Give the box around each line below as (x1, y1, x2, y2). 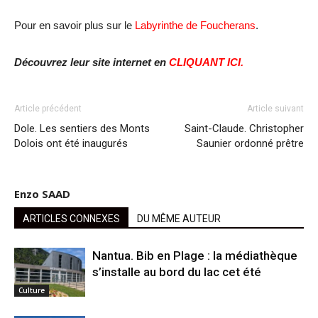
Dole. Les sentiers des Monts (14, 121, 150, 135)
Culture (18, 285, 45, 295)
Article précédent (14, 103, 82, 114)
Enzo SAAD (14, 186, 70, 201)
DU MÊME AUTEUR (137, 212, 221, 224)
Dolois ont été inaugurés (14, 136, 128, 150)
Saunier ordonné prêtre (197, 136, 304, 150)
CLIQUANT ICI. (169, 55, 243, 68)
